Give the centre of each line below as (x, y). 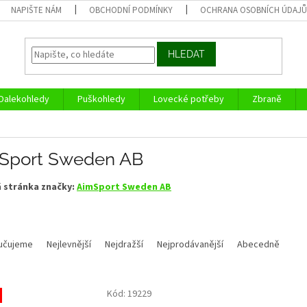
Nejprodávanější (190, 244)
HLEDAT (187, 54)
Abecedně (258, 244)
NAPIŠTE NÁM (37, 10)
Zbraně (267, 99)
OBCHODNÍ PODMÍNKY (131, 10)
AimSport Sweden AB (124, 187)
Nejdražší (124, 244)
